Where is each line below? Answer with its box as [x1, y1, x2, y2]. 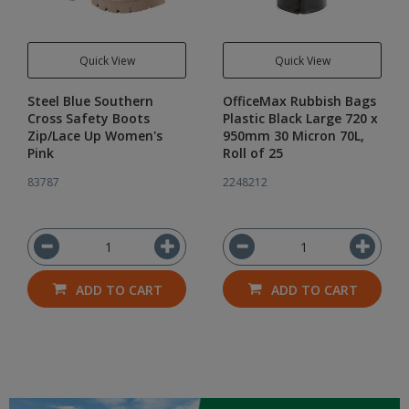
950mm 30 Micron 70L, [223, 127, 364, 144]
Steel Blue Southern [27, 92, 153, 110]
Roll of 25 [223, 144, 283, 162]
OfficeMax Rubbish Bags [223, 92, 376, 110]
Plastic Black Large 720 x [223, 110, 378, 127]
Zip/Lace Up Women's [27, 127, 163, 144]
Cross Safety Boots [27, 110, 150, 127]
